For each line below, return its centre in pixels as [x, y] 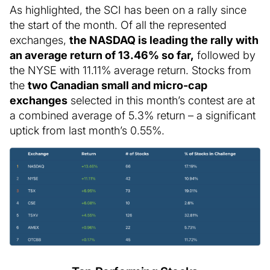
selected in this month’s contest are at [161, 100]
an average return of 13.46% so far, [102, 55]
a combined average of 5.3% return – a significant [133, 115]
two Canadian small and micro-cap [118, 85]
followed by [225, 55]
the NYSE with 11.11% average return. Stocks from [130, 70]
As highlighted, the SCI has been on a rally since [128, 9]
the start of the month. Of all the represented [118, 24]
